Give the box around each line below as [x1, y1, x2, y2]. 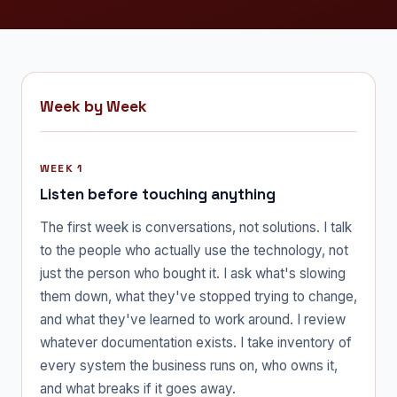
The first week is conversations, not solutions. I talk [40, 218, 352, 236]
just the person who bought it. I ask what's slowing [40, 264, 346, 282]
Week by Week [40, 96, 147, 116]
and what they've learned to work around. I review [40, 310, 346, 328]
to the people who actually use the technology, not [40, 241, 348, 259]
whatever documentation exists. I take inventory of [40, 333, 352, 351]
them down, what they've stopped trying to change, [40, 287, 357, 305]
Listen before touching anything [40, 183, 276, 204]
